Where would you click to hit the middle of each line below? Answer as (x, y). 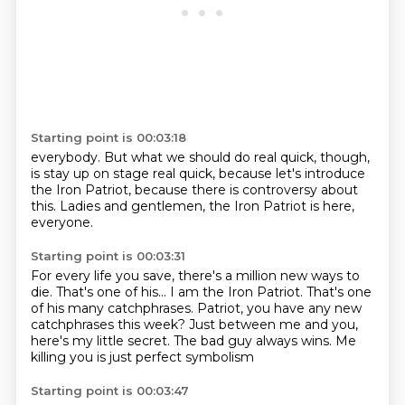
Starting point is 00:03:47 (109, 391)
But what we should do (179, 157)
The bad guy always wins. (254, 341)
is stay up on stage (91, 174)
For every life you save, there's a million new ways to (195, 276)
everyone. (61, 222)
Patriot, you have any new (279, 308)
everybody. (67, 157)
